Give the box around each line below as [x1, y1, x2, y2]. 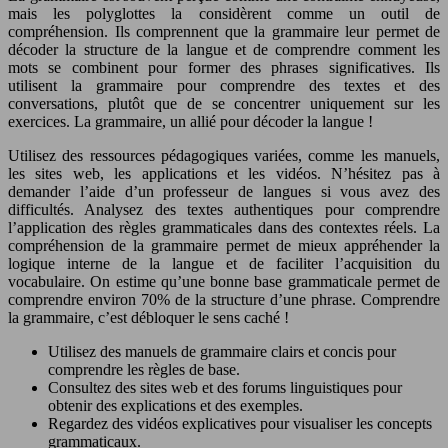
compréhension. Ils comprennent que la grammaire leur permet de [8, 22, 440, 40]
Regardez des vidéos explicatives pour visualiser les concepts [48, 414, 432, 432]
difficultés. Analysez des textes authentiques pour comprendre [8, 200, 440, 218]
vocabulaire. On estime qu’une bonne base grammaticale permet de [8, 272, 440, 290]
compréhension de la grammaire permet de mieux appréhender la [8, 236, 440, 254]
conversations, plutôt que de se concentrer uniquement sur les [8, 94, 440, 112]
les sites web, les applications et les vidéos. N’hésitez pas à [8, 164, 440, 182]
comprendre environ [8, 290, 141, 308]
